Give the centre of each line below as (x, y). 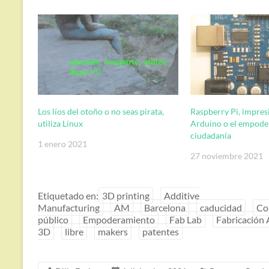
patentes (161, 231)
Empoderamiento (119, 219)
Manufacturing (69, 207)
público (53, 219)
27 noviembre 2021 (227, 156)
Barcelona (165, 207)
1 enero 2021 (62, 144)
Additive (182, 195)
